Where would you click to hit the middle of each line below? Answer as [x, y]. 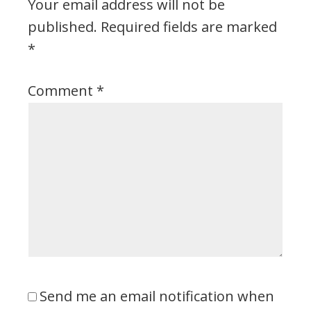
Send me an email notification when [157, 296]
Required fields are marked [189, 27]
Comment [62, 91]
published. [62, 27]
